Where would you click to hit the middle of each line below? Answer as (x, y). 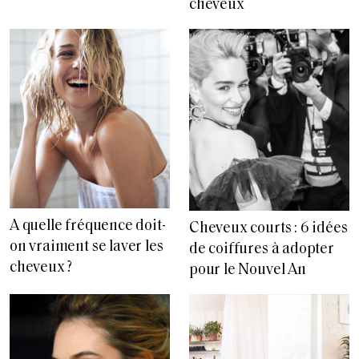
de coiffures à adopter (262, 249)
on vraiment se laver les (87, 248)
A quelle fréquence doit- (88, 227)
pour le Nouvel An (248, 270)
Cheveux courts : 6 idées (268, 228)
